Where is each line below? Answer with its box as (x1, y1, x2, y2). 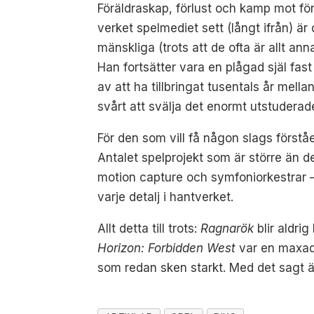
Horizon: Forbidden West (97, 240, 236, 255)
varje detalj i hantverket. (97, 189, 234, 204)
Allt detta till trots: (97, 221, 201, 235)
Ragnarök (200, 221, 254, 235)
